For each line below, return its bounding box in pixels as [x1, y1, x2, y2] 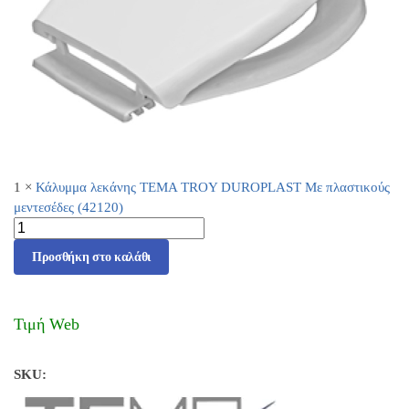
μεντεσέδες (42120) [14, 200, 123, 215]
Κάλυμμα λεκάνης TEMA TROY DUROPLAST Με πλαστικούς [36, 180, 390, 195]
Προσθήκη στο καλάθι [31, 249, 152, 264]
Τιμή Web [14, 315, 79, 334]
